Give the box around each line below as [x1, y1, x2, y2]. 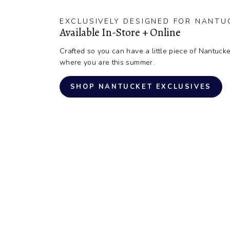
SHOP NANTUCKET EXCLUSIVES [70, 82, 212, 91]
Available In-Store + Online [59, 25, 181, 40]
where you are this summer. [59, 57, 155, 67]
